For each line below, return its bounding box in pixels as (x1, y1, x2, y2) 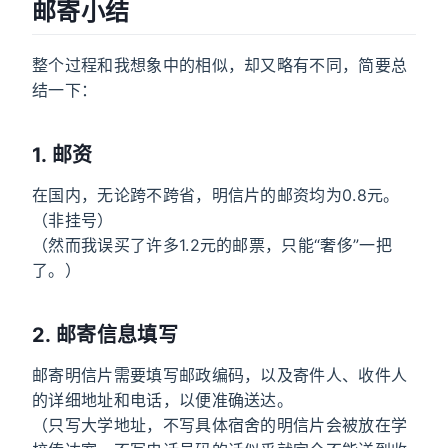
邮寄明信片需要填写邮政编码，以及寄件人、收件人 (32, 365, 408, 386)
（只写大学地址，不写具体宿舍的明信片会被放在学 (32, 415, 408, 436)
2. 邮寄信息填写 (32, 323, 178, 348)
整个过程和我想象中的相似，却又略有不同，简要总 (32, 55, 408, 76)
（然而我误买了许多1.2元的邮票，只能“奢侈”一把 (32, 235, 392, 256)
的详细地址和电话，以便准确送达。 (32, 390, 294, 411)
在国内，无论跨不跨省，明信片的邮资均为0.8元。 (32, 185, 400, 206)
